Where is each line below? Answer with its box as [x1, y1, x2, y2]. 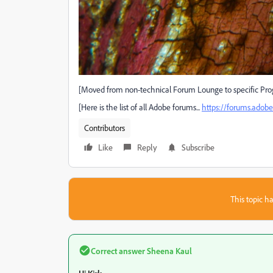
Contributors [84, 122, 125, 133]
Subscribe [182, 141, 214, 152]
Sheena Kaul [145, 245, 192, 256]
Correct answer [91, 245, 145, 256]
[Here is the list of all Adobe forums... [79, 101, 202, 112]
